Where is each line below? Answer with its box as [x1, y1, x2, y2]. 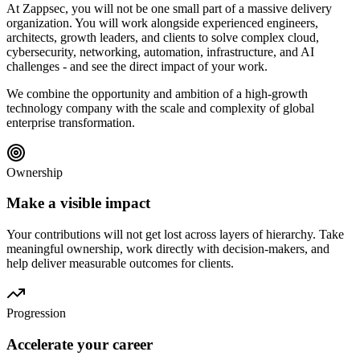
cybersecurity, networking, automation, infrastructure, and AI [6, 44, 314, 59]
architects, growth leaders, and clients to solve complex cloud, [6, 30, 319, 44]
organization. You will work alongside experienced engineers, [6, 15, 318, 30]
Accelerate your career [6, 335, 153, 353]
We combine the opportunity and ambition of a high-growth [6, 86, 308, 100]
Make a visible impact [6, 194, 150, 212]
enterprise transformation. [6, 115, 135, 129]
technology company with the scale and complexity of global [6, 100, 314, 115]
